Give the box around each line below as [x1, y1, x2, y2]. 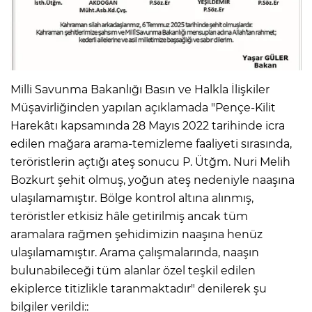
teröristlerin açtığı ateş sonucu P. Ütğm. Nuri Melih [10, 155, 290, 169]
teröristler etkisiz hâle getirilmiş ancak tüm [10, 209, 248, 223]
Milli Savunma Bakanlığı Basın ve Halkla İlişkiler [10, 82, 270, 96]
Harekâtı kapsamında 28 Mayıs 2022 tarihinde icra [10, 118, 285, 132]
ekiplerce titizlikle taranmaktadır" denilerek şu [10, 281, 267, 295]
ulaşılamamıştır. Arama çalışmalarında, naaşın [10, 245, 259, 259]
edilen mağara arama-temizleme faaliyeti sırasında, [10, 136, 292, 150]
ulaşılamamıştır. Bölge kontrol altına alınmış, [10, 191, 253, 205]
